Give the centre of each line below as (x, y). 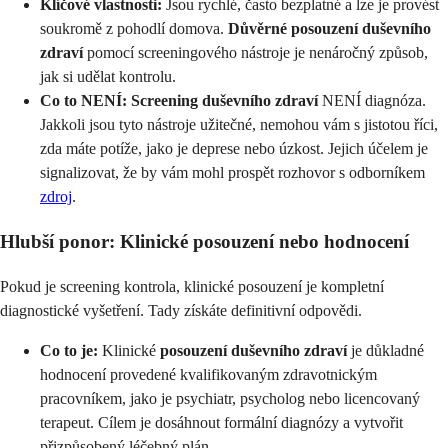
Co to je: (69, 350)
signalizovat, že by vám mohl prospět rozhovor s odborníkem (232, 173)
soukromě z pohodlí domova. (134, 29)
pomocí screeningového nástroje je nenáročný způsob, (255, 53)
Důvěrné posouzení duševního (329, 29)
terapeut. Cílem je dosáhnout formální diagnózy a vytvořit (221, 422)
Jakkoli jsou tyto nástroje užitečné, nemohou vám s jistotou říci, (239, 125)
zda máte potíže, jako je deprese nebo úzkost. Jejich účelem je (234, 149)
